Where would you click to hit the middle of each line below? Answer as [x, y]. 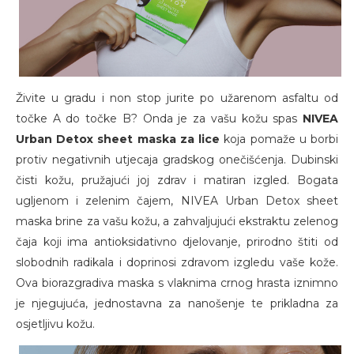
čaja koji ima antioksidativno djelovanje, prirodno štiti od [177, 241]
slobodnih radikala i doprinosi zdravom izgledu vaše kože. [177, 262]
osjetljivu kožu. [55, 324]
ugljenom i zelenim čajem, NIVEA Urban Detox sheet [177, 200]
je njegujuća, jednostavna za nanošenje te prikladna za [177, 303]
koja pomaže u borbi [279, 139]
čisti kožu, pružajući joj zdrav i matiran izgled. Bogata [177, 180]
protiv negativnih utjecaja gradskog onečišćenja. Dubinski [177, 159]
